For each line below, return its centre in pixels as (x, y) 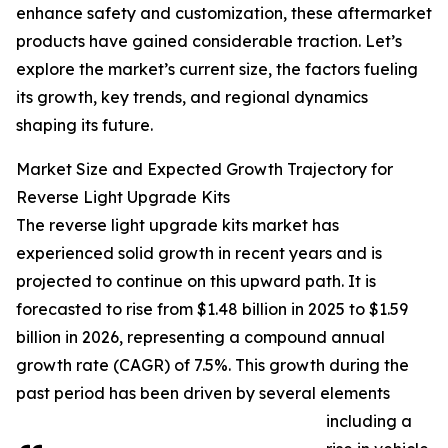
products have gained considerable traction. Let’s (209, 41)
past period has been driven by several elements (203, 393)
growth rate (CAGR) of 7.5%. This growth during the (212, 365)
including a (369, 421)
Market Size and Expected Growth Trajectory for (204, 169)
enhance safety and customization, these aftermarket (224, 13)
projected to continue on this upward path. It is (196, 281)
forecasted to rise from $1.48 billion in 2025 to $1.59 (212, 309)
